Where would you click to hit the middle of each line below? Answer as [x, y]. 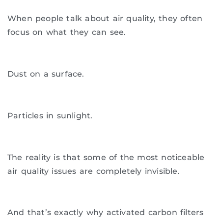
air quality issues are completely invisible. [94, 171]
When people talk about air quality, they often [105, 19]
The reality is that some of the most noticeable [106, 157]
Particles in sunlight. [50, 115]
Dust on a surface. [46, 74]
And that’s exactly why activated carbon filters [106, 213]
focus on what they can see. [67, 32]
